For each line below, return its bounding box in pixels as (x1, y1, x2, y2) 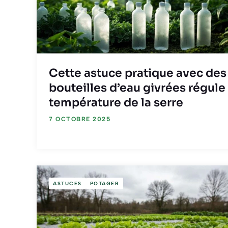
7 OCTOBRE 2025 (49, 116, 110, 123)
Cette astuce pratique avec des (49, 66, 226, 80)
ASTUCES (53, 180, 82, 187)
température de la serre (49, 96, 183, 110)
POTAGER (90, 180, 119, 187)
